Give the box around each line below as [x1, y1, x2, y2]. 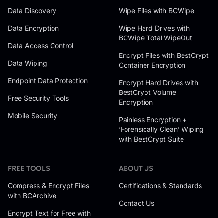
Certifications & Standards [119, 182, 202, 190]
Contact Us [119, 199, 154, 207]
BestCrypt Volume [119, 88, 176, 96]
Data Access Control [8, 41, 73, 50]
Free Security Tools [8, 94, 69, 102]
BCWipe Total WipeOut [119, 34, 192, 42]
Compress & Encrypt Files [8, 182, 89, 190]
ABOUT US [119, 164, 153, 173]
